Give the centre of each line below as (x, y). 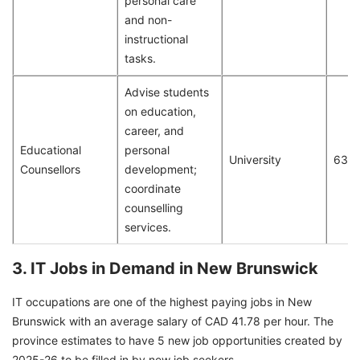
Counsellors (50, 170)
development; (161, 170)
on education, (160, 112)
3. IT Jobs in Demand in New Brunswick (165, 269)
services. (148, 227)
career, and (154, 131)
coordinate (153, 189)
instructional (156, 39)
